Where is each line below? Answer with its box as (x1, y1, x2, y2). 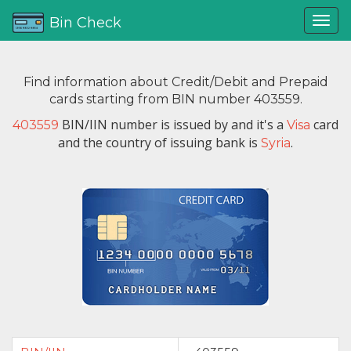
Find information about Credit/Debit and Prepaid (23, 74, 328, 89)
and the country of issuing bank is (58, 134, 261, 151)
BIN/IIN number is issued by (59, 116, 231, 133)
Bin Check (49, 14, 121, 31)
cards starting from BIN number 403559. (49, 92, 302, 107)
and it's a (231, 116, 287, 133)
